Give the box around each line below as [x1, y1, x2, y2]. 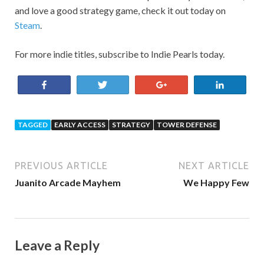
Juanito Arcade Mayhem [15, 176, 121, 188]
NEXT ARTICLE [179, 160, 249, 171]
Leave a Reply [15, 236, 100, 253]
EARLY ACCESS [54, 120, 105, 129]
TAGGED [18, 120, 48, 129]
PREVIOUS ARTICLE [15, 160, 108, 171]
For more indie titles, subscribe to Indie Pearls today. [15, 48, 225, 60]
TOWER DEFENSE [157, 120, 217, 129]
